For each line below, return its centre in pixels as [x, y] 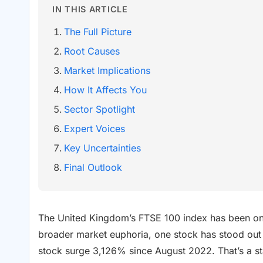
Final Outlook [93, 168]
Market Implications [107, 71]
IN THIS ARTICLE [90, 9]
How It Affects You [105, 90]
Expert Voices [95, 129]
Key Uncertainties [102, 148]
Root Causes [92, 51]
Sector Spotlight [100, 109]
